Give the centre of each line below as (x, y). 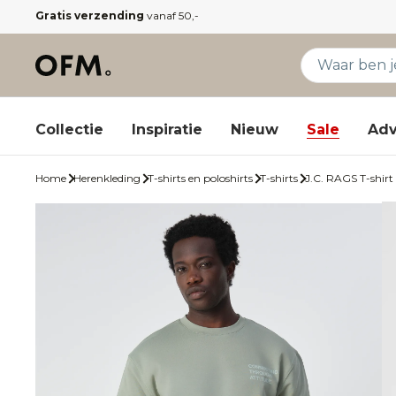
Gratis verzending (90, 15)
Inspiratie (167, 129)
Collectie (69, 129)
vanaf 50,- (171, 15)
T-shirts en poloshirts (200, 178)
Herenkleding (107, 178)
